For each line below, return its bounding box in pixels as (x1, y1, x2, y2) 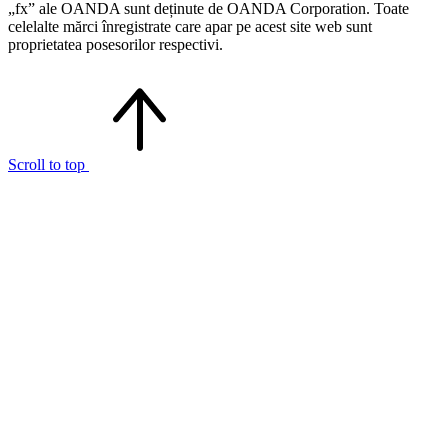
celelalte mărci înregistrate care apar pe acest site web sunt (8, 18, 372, 36)
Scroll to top (8, 156, 89, 174)
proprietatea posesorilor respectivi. (8, 36, 223, 54)
